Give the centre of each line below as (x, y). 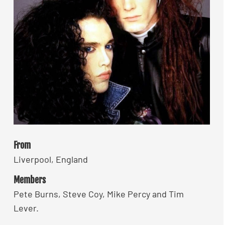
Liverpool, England (51, 159)
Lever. (26, 208)
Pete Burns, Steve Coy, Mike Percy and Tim (99, 194)
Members (30, 180)
